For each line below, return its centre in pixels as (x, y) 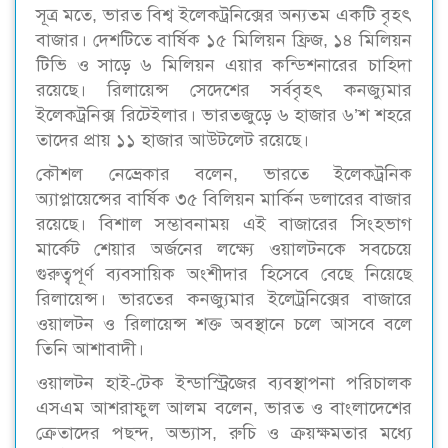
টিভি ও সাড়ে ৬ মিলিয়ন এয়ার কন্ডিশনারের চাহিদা (224, 64)
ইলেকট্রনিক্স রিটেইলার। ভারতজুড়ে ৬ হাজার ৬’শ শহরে (224, 114)
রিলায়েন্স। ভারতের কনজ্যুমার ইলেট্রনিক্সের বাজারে (224, 298)
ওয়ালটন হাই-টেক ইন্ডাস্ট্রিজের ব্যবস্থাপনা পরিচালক (224, 382)
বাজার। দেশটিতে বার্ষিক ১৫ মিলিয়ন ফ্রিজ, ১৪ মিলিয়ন (224, 39)
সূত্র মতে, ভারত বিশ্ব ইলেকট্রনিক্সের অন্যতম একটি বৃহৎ (224, 14)
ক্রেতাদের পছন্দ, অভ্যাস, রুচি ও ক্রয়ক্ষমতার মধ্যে (224, 432)
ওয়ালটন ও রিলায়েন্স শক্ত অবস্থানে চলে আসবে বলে (224, 323)
